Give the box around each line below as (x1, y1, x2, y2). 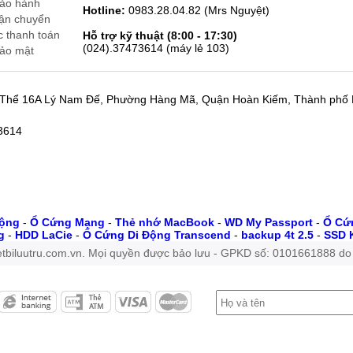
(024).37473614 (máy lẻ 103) (83, 42, 230, 54)
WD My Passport (225, 216, 314, 229)
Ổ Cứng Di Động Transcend (83, 229, 232, 241)
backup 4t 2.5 (241, 229, 314, 241)
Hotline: (83, 4, 126, 17)
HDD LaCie (15, 229, 73, 241)
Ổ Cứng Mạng (30, 216, 106, 229)
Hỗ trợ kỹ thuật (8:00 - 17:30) (83, 29, 238, 42)
